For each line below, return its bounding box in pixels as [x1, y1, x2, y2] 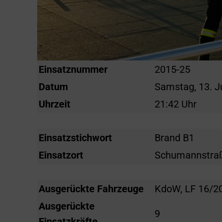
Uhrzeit [39, 98, 71, 110]
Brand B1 [152, 132, 195, 144]
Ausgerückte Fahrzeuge [39, 183, 144, 195]
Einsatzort [39, 149, 84, 161]
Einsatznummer [39, 63, 108, 75]
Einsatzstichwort [39, 132, 112, 144]
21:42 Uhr [152, 98, 197, 110]
